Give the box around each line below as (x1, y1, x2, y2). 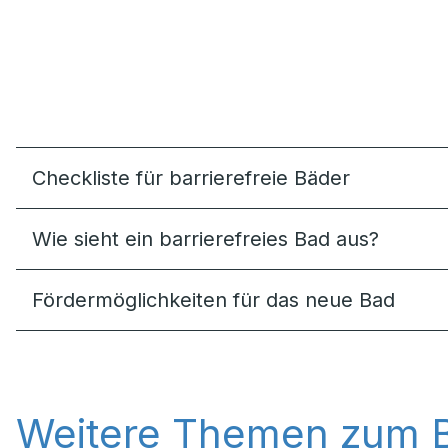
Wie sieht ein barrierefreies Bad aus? (32, 227, 379, 251)
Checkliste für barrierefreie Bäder (32, 166, 350, 190)
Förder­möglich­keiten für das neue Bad (32, 288, 395, 312)
